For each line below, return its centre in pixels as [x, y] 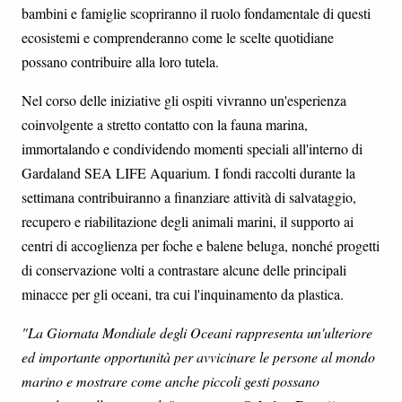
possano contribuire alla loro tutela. [120, 62]
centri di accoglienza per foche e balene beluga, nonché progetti [201, 246]
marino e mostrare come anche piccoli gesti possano [170, 381]
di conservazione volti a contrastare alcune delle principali [184, 270]
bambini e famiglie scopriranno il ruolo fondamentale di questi [196, 13]
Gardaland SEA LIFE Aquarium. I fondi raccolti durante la [188, 173]
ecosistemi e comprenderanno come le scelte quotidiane [178, 38]
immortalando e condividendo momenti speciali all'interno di [192, 149]
